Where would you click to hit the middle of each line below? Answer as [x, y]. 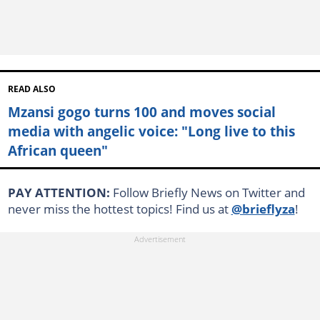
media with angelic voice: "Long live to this [151, 131]
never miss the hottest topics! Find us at [119, 209]
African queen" [57, 150]
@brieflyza [263, 209]
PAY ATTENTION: [60, 192]
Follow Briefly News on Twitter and [209, 192]
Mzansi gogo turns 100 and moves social [141, 111]
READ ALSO [31, 89]
